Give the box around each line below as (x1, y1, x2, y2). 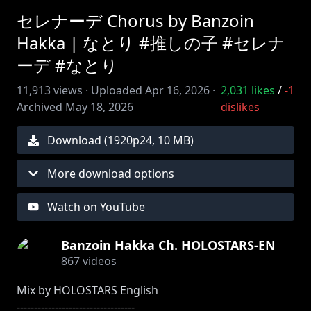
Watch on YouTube (47, 199, 145, 215)
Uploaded (91, 83, 142, 98)
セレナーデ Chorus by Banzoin (17, 9, 254, 32)
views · (51, 83, 88, 98)
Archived (17, 99, 62, 115)
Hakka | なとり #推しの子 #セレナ (17, 31, 285, 54)
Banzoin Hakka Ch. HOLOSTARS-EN (61, 237, 276, 253)
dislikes (220, 99, 260, 115)
